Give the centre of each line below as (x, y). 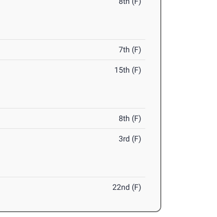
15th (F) (128, 70)
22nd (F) (127, 187)
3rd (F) (130, 139)
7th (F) (130, 50)
